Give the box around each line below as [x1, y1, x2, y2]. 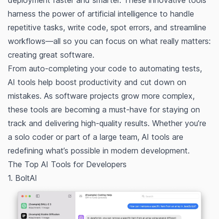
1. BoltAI [8, 173, 37, 183]
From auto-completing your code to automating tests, [8, 64, 202, 73]
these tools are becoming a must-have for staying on [8, 105, 200, 114]
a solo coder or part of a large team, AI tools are [8, 132, 183, 142]
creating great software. [8, 50, 94, 60]
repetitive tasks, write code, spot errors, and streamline [8, 22, 206, 32]
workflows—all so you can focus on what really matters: [8, 36, 211, 46]
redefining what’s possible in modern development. [8, 146, 190, 155]
